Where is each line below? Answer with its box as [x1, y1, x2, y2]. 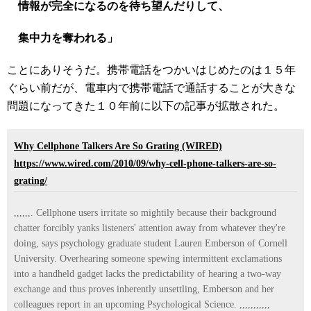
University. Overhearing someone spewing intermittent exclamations [14, 253, 282, 264]
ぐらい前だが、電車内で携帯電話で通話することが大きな [7, 82, 296, 94]
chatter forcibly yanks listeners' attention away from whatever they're [14, 223, 285, 233]
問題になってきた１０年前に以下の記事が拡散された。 [7, 100, 285, 112]
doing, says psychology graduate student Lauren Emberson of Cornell [14, 238, 287, 249]
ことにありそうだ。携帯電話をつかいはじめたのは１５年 [7, 64, 296, 76]
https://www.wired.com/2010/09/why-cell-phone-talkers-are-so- [14, 158, 276, 169]
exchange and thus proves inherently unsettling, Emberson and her [14, 284, 274, 294]
